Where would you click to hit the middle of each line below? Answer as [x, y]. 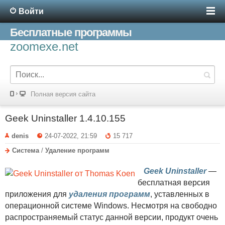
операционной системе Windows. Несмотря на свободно [111, 205]
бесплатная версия [174, 182]
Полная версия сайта [63, 94]
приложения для [37, 194]
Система [26, 150]
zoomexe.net [44, 46]
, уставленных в [180, 194]
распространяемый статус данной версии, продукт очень [111, 217]
